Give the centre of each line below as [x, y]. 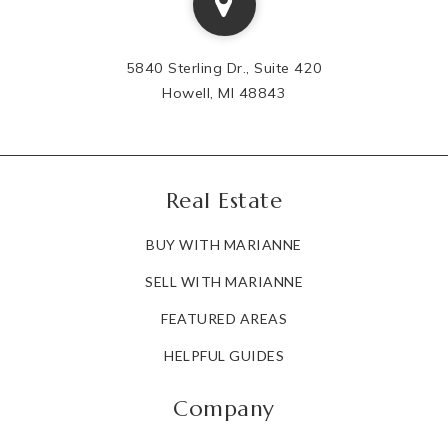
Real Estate [224, 201]
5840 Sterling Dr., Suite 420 [224, 68]
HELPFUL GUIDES [224, 356]
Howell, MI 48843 [224, 93]
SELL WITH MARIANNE [224, 282]
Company [224, 409]
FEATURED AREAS [224, 319]
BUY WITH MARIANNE [224, 245]
